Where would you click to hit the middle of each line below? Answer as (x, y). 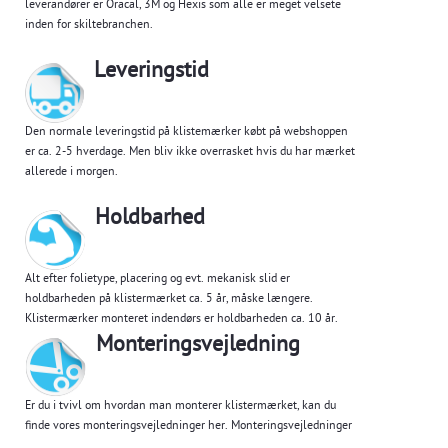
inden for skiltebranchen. (89, 26)
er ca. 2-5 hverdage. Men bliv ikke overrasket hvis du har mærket (190, 153)
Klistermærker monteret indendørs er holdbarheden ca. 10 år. (183, 320)
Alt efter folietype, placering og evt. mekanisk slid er (157, 280)
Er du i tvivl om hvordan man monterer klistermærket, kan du (180, 407)
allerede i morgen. (71, 173)
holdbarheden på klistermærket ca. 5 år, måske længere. (169, 300)
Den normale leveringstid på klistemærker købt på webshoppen (186, 133)
